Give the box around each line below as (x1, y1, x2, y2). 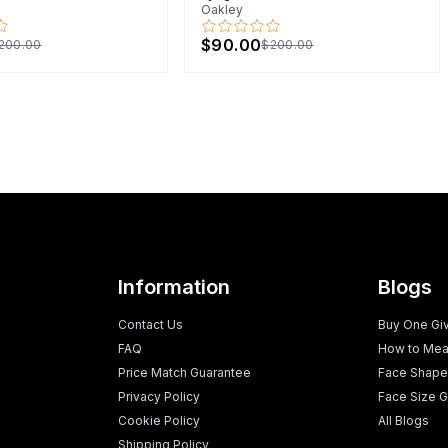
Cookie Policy (118, 412, 201, 428)
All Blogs (377, 412, 429, 428)
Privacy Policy (118, 388, 201, 404)
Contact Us (118, 316, 184, 332)
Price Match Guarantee (118, 364, 252, 380)
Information (118, 274, 231, 299)
